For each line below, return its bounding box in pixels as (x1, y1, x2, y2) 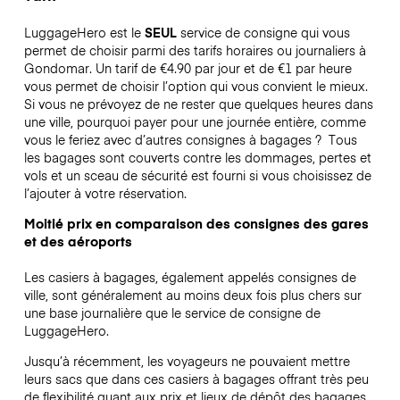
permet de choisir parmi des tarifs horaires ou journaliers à (23, 40, 366, 59)
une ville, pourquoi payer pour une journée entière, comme (23, 112, 366, 130)
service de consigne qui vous (176, 22, 350, 41)
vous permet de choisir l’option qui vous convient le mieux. (23, 76, 368, 95)
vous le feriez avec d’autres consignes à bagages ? (23, 129, 325, 148)
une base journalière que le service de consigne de (23, 303, 321, 321)
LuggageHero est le (23, 22, 145, 41)
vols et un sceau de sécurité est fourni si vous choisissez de (23, 165, 371, 184)
